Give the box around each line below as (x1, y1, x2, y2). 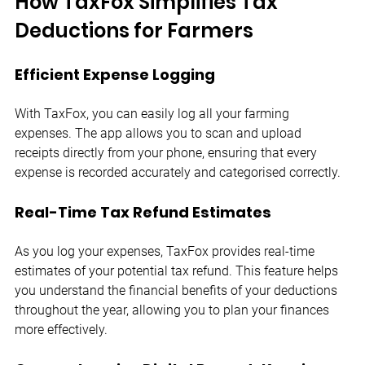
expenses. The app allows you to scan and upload (15, 125, 305, 142)
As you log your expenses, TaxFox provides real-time (15, 244, 318, 260)
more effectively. (15, 322, 108, 338)
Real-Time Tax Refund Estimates (15, 202, 271, 223)
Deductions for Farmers (15, 17, 253, 45)
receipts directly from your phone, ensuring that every (15, 145, 320, 161)
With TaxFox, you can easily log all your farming (15, 106, 292, 122)
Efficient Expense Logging (15, 64, 215, 86)
